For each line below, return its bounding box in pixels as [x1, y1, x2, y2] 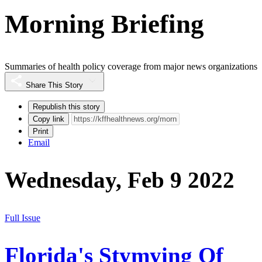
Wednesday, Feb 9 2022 [5, 167, 235, 193]
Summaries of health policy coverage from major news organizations [5, 61, 257, 72]
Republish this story [33, 102, 100, 112]
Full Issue [5, 212, 40, 223]
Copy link [33, 115, 64, 124]
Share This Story [26, 81, 83, 90]
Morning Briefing [5, 9, 204, 39]
